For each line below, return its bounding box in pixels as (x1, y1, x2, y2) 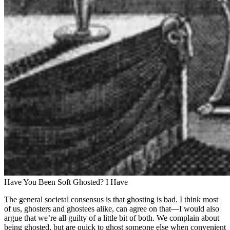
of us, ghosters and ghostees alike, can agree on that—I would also (4, 204, 219, 213)
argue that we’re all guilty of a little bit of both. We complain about (4, 213, 219, 222)
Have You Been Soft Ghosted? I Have (4, 177, 128, 186)
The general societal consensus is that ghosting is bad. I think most (4, 195, 218, 204)
